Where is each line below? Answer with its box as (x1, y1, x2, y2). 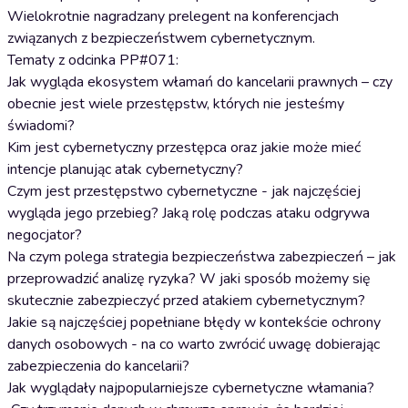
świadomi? (7, 116, 75, 136)
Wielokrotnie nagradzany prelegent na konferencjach (7, 6, 339, 26)
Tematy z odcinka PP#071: (7, 50, 178, 70)
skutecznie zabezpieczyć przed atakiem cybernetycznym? (7, 291, 365, 311)
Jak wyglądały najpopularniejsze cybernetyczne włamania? (7, 378, 374, 398)
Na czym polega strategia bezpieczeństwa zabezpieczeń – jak (7, 247, 396, 267)
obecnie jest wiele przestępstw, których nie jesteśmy (7, 94, 344, 114)
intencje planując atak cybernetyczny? (7, 159, 243, 179)
